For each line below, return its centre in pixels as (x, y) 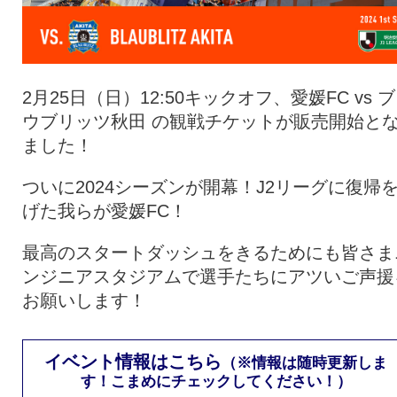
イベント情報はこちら (133, 362)
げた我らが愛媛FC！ (105, 211)
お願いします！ (84, 301)
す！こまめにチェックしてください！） (216, 381)
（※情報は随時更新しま (305, 363)
